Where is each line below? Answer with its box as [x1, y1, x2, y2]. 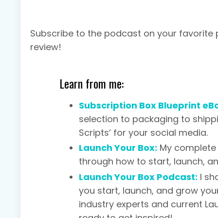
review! [30, 40, 61, 53]
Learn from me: [59, 74, 124, 92]
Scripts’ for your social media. [79, 126, 208, 139]
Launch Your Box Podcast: [79, 170, 198, 183]
